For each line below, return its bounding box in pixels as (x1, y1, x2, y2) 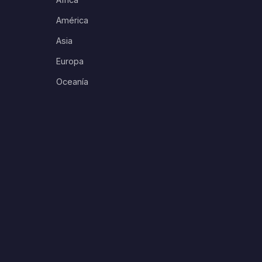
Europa (56, 56, 84, 66)
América (56, 15, 88, 25)
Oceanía (56, 77, 88, 87)
